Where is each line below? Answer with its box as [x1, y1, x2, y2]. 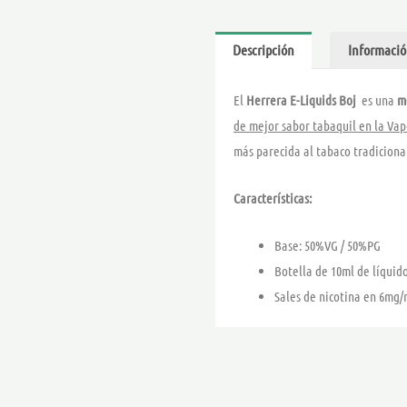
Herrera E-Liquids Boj [246, 92, 356, 109]
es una [362, 92, 397, 109]
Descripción [233, 41, 295, 59]
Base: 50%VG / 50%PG [274, 237, 381, 254]
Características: [233, 190, 312, 207]
